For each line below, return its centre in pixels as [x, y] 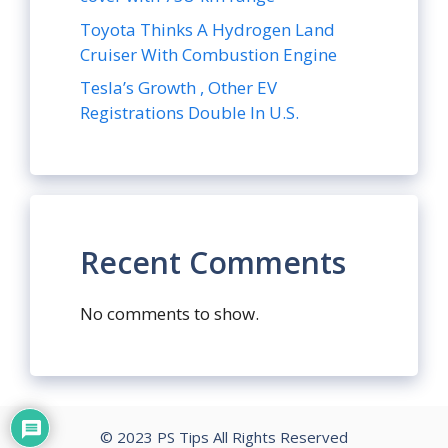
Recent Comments [213, 263]
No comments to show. [169, 314]
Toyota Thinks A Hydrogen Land [207, 29]
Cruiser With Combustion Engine [208, 54]
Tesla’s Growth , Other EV [178, 88]
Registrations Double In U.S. [189, 113]
